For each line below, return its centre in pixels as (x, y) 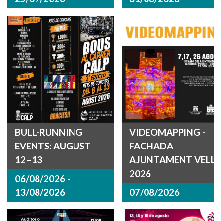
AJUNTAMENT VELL (172, 160)
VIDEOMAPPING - (167, 132)
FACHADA (151, 146)
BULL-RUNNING (49, 132)
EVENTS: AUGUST (53, 146)
